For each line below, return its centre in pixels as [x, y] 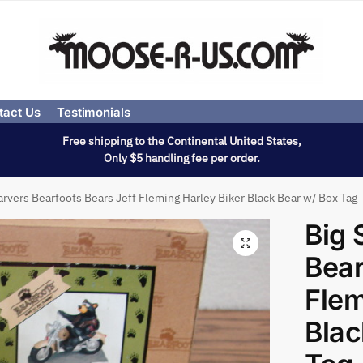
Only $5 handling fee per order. [181, 158]
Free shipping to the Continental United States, [181, 141]
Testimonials [93, 112]
